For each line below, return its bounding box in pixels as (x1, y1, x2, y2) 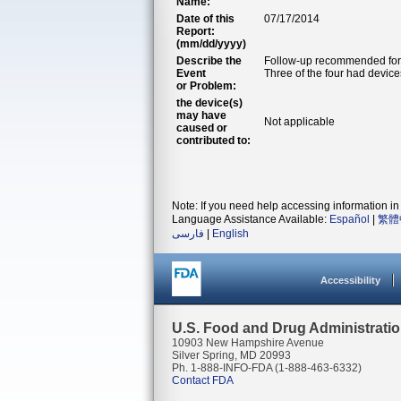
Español (329, 213, 370, 226)
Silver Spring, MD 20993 (172, 349, 291, 362)
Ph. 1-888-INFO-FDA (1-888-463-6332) (172, 362, 362, 374)
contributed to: (176, 134, 251, 147)
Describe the (176, 55, 242, 67)
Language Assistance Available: (172, 213, 329, 226)
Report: (176, 25, 215, 38)
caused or (176, 122, 227, 134)
